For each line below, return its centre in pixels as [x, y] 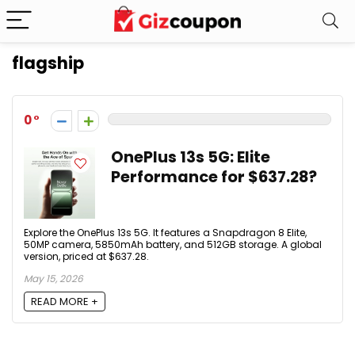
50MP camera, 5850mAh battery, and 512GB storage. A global [173, 244]
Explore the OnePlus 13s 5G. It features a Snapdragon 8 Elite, [165, 233]
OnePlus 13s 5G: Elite [191, 157]
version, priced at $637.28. [86, 256]
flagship [48, 63]
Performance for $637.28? [214, 177]
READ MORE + [65, 302]
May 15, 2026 [53, 279]
